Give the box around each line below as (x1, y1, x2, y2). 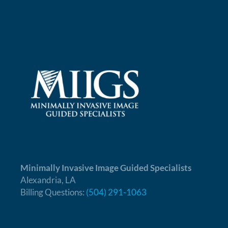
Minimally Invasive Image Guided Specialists (20, 162, 192, 173)
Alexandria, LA (20, 174, 76, 185)
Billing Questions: (20, 186, 87, 197)
